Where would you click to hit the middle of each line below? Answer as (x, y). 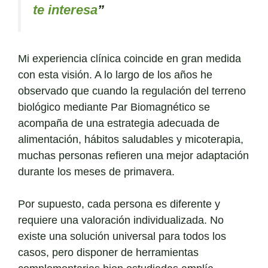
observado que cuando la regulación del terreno (132, 91)
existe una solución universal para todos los (122, 237)
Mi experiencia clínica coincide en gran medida (130, 59)
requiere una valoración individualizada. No (121, 220)
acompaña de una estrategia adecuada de (119, 124)
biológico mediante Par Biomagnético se (114, 107)
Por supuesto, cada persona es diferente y (119, 204)
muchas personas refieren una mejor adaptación (133, 156)
